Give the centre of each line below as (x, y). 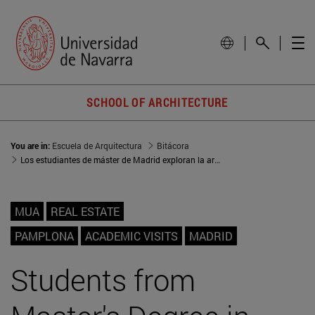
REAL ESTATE (85, 212)
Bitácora (173, 146)
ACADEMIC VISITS (131, 236)
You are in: (31, 146)
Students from (103, 280)
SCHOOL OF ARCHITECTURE (157, 103)
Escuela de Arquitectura (97, 146)
